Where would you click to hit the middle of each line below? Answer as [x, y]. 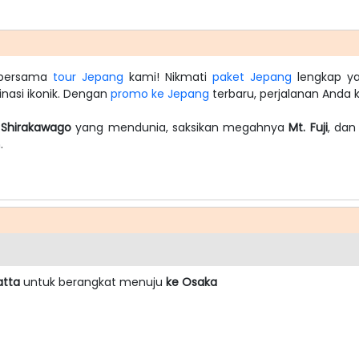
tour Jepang [88, 77]
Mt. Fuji [308, 127]
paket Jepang [252, 77]
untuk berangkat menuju [93, 282]
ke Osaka [192, 282]
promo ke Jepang [160, 93]
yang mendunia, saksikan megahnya [180, 127]
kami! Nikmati [168, 77]
